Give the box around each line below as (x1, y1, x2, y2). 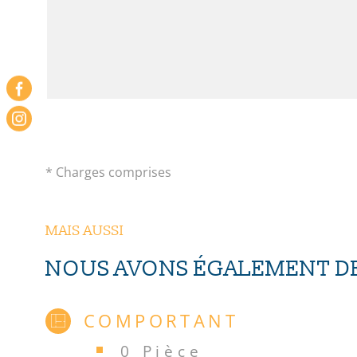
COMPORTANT (84, 308, 238, 332)
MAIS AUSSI (45, 221, 124, 240)
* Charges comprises (45, 163, 171, 181)
